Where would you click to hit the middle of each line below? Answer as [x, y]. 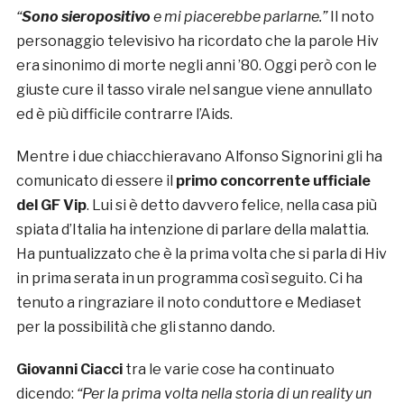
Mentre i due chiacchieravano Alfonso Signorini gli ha [199, 157]
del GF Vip [51, 206]
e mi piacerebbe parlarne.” [239, 17]
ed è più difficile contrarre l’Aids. [124, 115]
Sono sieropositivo [86, 17]
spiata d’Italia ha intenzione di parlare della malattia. [192, 230]
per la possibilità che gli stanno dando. [145, 327]
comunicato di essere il [96, 181]
